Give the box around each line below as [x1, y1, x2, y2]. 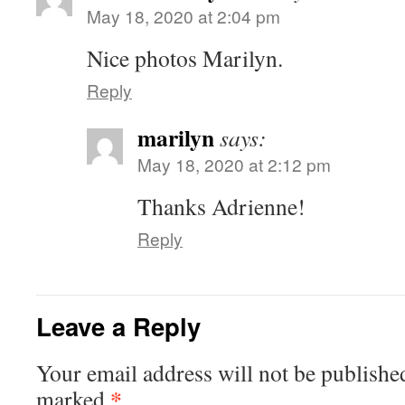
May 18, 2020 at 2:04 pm [87, 4, 280, 28]
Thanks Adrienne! [137, 191, 306, 221]
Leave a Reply [36, 308, 201, 344]
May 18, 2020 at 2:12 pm [137, 152, 331, 176]
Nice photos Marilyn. [87, 42, 283, 73]
